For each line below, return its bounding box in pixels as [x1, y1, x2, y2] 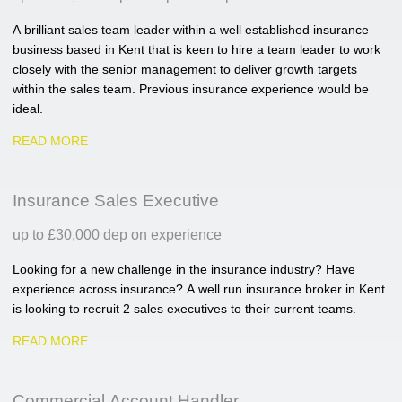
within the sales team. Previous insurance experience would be [13, 81, 369, 96]
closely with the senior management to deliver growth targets [13, 61, 357, 76]
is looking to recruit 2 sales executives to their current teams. [13, 301, 356, 317]
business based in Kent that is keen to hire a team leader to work [13, 41, 380, 57]
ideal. [13, 100, 43, 116]
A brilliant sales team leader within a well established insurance [13, 22, 369, 37]
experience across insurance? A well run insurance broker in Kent [13, 282, 385, 297]
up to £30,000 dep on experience [13, 227, 222, 242]
